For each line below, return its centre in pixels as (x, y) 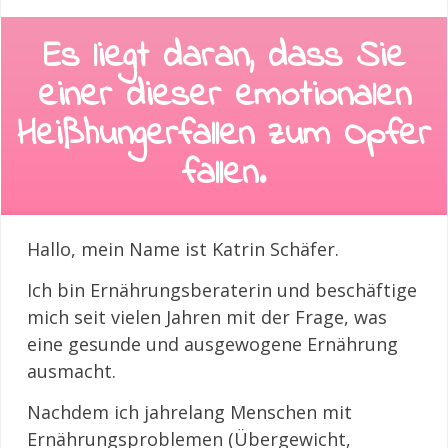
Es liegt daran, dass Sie (224, 57)
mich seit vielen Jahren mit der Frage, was (207, 317)
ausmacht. (71, 371)
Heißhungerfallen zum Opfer (224, 135)
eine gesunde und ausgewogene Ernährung (212, 344)
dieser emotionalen (268, 96)
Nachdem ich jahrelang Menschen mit (189, 412)
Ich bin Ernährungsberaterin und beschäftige (222, 290)
